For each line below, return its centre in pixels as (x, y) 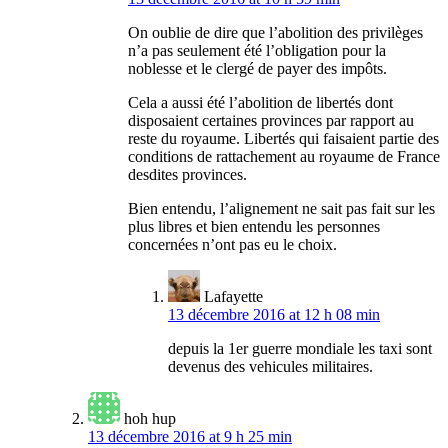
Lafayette (233, 297)
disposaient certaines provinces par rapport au (271, 121)
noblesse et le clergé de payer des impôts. (257, 69)
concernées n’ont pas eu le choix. (232, 245)
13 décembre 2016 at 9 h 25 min (190, 437)
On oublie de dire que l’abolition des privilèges (275, 33)
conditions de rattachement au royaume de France (284, 157)
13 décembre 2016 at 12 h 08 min (274, 315)
